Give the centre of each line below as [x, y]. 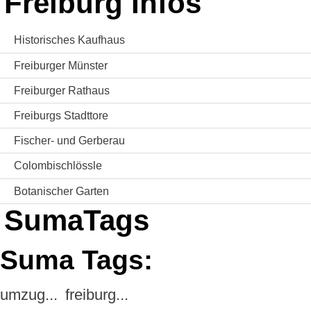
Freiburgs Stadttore [61, 116]
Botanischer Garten [61, 191]
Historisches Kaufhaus [69, 40]
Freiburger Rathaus [62, 90]
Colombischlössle [58, 166]
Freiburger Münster [61, 65]
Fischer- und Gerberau [69, 141]
